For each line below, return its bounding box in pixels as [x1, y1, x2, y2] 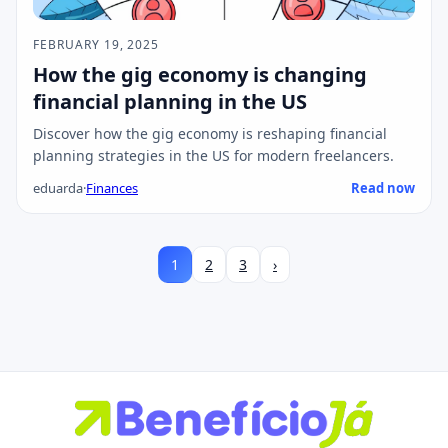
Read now [351, 178, 415, 197]
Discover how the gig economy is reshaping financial [33, 123, 387, 143]
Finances [86, 178, 138, 197]
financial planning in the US [33, 87, 307, 115]
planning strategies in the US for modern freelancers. [33, 145, 394, 165]
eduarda [33, 178, 83, 197]
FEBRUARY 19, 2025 [33, 35, 160, 53]
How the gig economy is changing [33, 60, 367, 88]
